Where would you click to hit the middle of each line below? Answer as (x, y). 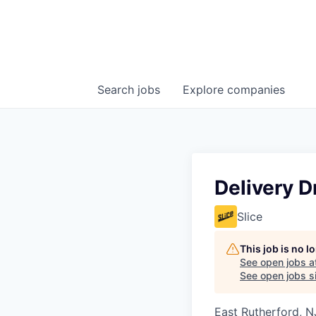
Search (117, 90)
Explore (205, 90)
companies (256, 90)
